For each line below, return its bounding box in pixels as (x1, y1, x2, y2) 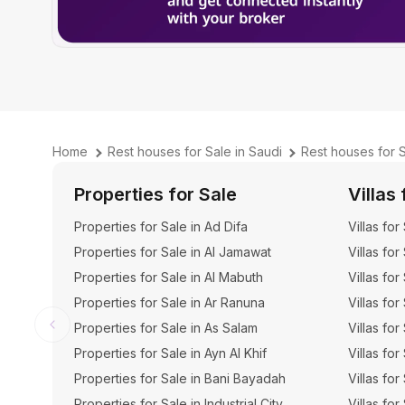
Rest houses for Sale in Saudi (107, 144, 282, 159)
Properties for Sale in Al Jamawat (74, 244, 271, 259)
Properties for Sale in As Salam (74, 320, 258, 335)
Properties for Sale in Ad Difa (74, 219, 248, 234)
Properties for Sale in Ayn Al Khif (74, 345, 267, 361)
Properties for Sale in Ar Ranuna (74, 295, 265, 310)
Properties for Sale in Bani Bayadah (74, 371, 286, 386)
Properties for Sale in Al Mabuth (74, 269, 263, 285)
